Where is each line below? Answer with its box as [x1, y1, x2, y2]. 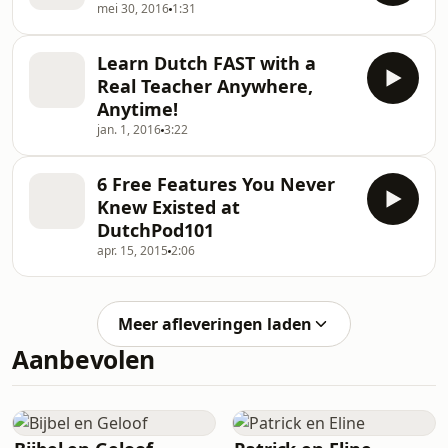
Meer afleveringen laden [118, 313, 312, 335]
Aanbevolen [12, 343, 156, 376]
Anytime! [97, 97, 178, 121]
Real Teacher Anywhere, [97, 74, 313, 98]
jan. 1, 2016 [97, 121, 161, 138]
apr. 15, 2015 [97, 242, 168, 259]
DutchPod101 [97, 218, 214, 242]
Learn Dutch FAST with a [97, 51, 316, 75]
